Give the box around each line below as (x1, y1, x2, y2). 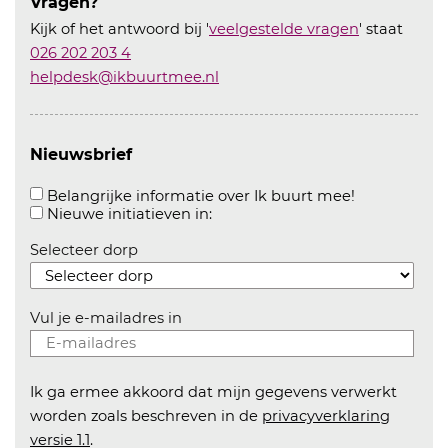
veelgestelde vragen (209, 20, 359, 38)
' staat (359, 20, 403, 38)
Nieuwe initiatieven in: (47, 205, 212, 223)
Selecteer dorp (30, 241, 138, 259)
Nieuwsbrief (30, 145, 132, 164)
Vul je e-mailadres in (30, 309, 182, 327)
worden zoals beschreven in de (30, 407, 262, 425)
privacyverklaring (262, 407, 390, 425)
